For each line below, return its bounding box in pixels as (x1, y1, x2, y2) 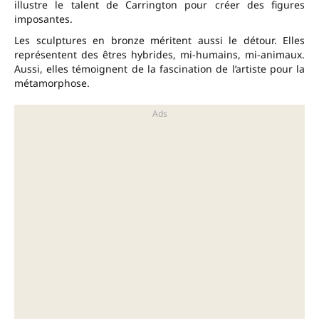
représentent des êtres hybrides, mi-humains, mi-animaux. (14, 48, 305, 62)
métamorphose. (14, 76, 90, 90)
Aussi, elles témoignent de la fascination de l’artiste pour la (14, 62, 305, 76)
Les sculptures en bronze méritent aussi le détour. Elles (14, 33, 305, 48)
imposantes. (14, 12, 73, 26)
